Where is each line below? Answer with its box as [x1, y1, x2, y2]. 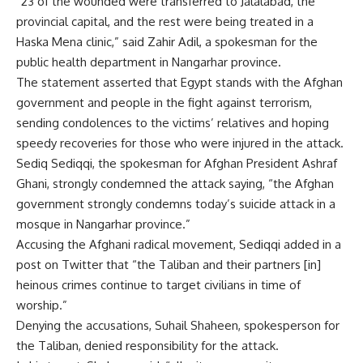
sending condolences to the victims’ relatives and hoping [16, 114, 329, 130]
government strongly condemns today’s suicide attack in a [16, 195, 335, 211]
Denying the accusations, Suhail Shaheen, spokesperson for [16, 317, 340, 333]
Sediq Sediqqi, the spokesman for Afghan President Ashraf [16, 155, 337, 171]
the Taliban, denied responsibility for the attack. [16, 337, 279, 353]
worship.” [16, 297, 67, 313]
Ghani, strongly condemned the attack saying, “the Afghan [16, 175, 334, 191]
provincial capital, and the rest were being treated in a [16, 13, 314, 29]
